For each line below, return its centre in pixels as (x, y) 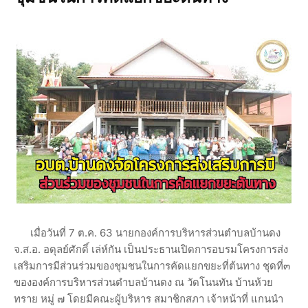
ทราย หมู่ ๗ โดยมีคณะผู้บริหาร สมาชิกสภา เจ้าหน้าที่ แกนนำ (148, 298)
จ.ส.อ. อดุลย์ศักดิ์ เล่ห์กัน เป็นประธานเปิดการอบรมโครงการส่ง (151, 249)
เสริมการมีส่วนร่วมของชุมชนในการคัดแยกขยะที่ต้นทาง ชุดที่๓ (152, 265)
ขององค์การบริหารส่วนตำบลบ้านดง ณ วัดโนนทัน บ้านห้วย (143, 282)
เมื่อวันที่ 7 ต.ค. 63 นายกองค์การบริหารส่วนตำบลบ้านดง (147, 232)
